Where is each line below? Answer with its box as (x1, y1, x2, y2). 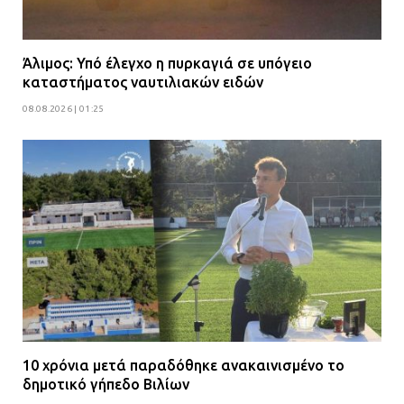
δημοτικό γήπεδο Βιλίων (23, 376, 189, 393)
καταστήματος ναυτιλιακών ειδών (23, 74, 263, 91)
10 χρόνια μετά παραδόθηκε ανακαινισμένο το (23, 357, 344, 374)
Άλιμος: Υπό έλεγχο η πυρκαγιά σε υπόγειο (23, 55, 312, 72)
